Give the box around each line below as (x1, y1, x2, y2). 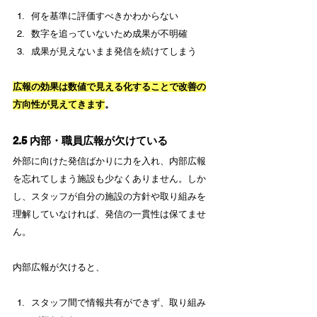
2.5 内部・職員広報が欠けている (13, 134, 168, 147)
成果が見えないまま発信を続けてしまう (31, 46, 197, 57)
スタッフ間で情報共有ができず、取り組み (31, 297, 206, 309)
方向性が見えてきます (13, 99, 105, 110)
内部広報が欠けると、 (13, 262, 105, 273)
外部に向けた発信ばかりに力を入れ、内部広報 (13, 156, 206, 167)
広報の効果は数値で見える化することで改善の (13, 81, 206, 93)
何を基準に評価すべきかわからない (31, 11, 178, 22)
